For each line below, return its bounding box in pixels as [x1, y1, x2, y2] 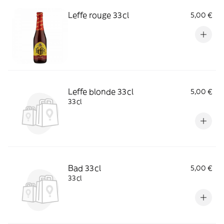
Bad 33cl [68, 162, 101, 173]
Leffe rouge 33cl [68, 9, 129, 20]
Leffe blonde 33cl [68, 86, 133, 96]
